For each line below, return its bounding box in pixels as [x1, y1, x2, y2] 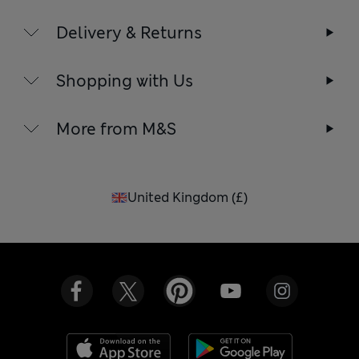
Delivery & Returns [56, 22, 203, 43]
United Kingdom [127, 188, 228, 206]
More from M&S [56, 118, 177, 139]
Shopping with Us [56, 70, 194, 91]
